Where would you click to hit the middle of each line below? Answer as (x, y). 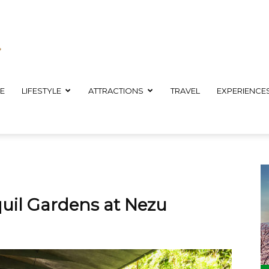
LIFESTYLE (41, 91)
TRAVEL (185, 91)
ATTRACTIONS (116, 91)
